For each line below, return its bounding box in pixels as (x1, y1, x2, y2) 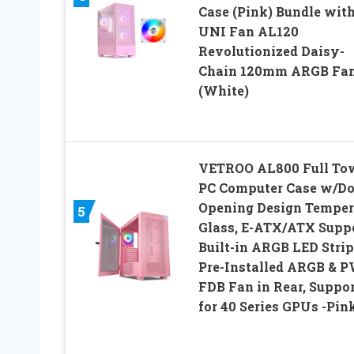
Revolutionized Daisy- (198, 42, 345, 59)
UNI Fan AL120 (198, 22, 299, 40)
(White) (198, 81, 249, 99)
